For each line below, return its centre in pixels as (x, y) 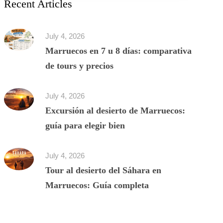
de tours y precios (79, 66)
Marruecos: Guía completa (97, 185)
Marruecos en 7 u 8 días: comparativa (118, 51)
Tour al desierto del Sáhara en (103, 170)
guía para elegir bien (85, 125)
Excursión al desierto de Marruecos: (115, 111)
